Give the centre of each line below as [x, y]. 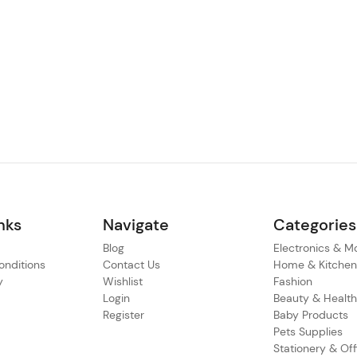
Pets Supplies [308, 331]
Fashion [293, 281]
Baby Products [311, 314]
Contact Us [131, 264]
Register [123, 314]
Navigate [135, 224]
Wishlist [122, 281]
